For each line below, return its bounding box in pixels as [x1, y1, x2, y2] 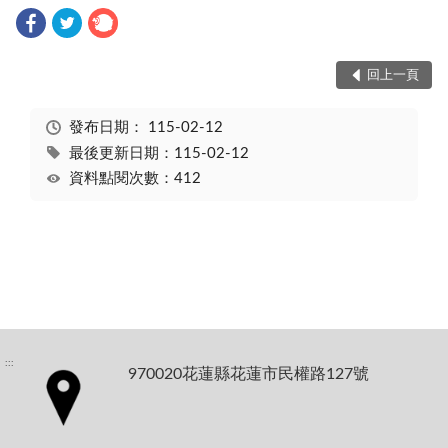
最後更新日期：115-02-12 [68, 145, 249, 161]
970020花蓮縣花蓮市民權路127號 [128, 365, 369, 382]
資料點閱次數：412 [68, 171, 201, 187]
